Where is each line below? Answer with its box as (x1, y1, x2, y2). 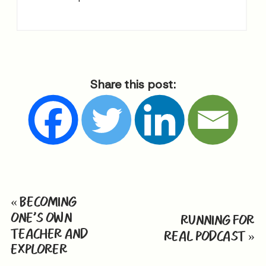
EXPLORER (11, 240, 68, 258)
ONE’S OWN (11, 208, 72, 226)
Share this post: (90, 76, 176, 91)
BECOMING (20, 192, 77, 210)
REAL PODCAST (163, 226, 246, 245)
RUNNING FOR (180, 211, 255, 229)
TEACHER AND (11, 224, 88, 242)
